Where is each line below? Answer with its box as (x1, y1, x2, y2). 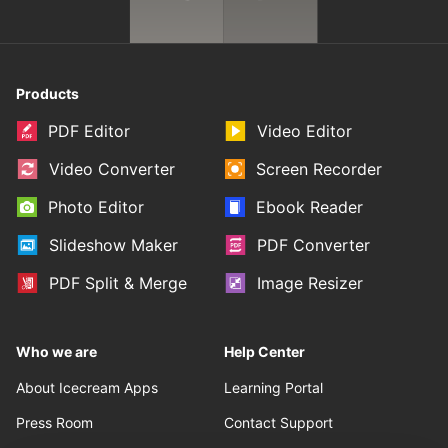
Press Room (16, 414, 93, 431)
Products (16, 85, 79, 102)
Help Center (224, 343, 305, 360)
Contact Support (224, 414, 333, 431)
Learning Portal (224, 379, 323, 396)
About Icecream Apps (16, 379, 158, 396)
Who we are (16, 343, 97, 360)
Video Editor (257, 121, 352, 141)
